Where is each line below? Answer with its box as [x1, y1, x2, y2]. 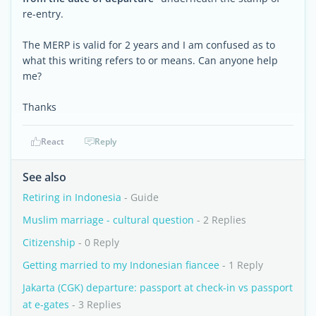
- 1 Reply [219, 258, 263, 272]
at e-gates [23, 298, 69, 311]
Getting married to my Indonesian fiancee [23, 258, 219, 272]
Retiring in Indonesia [23, 190, 121, 204]
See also [23, 169, 66, 185]
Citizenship [23, 236, 75, 249]
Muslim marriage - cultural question [23, 213, 194, 226]
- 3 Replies [69, 298, 121, 311]
